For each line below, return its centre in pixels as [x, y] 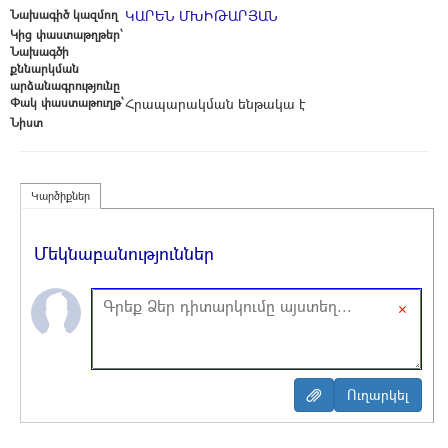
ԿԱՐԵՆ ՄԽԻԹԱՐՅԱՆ [201, 15]
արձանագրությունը [65, 85]
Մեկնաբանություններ [124, 253]
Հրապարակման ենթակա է [215, 103]
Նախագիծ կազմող [64, 14]
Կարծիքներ [60, 195]
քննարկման [44, 68]
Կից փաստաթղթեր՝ [66, 34]
